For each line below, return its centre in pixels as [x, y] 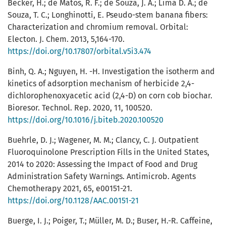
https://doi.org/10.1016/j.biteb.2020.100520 [86, 120]
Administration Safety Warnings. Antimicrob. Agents [102, 177]
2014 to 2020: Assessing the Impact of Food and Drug [102, 164]
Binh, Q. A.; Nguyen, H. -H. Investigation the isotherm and [111, 72]
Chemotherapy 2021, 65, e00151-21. [70, 189]
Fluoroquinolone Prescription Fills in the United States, [108, 152]
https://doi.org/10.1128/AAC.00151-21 [73, 201]
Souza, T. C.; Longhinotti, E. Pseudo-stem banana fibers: [108, 15]
